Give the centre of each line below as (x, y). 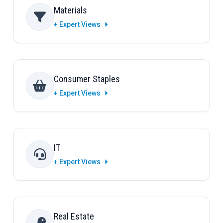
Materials (70, 10)
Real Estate (74, 217)
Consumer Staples (87, 79)
